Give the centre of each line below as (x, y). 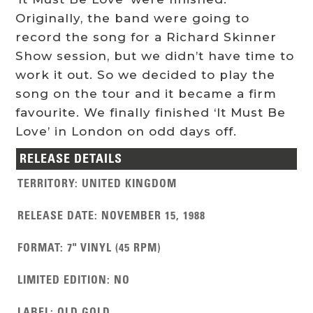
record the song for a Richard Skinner (146, 37)
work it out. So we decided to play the (146, 75)
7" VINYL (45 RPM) (114, 248)
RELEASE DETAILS (71, 159)
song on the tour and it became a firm (146, 94)
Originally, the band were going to (133, 19)
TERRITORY (46, 183)
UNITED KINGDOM (130, 183)
